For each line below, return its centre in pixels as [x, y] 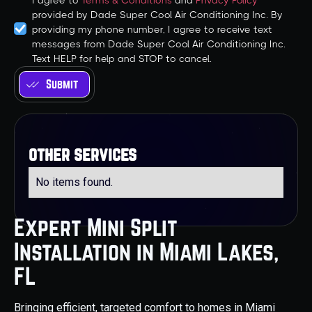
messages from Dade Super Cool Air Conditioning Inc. [159, 44]
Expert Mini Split [96, 227]
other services [83, 155]
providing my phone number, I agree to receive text [152, 30]
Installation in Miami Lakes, [146, 252]
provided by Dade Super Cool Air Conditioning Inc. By [157, 15]
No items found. [74, 182]
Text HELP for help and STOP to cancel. [122, 59]
